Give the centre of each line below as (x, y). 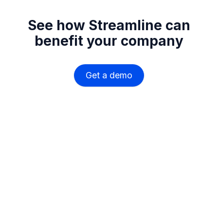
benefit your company (109, 41)
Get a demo (109, 75)
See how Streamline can (109, 26)
